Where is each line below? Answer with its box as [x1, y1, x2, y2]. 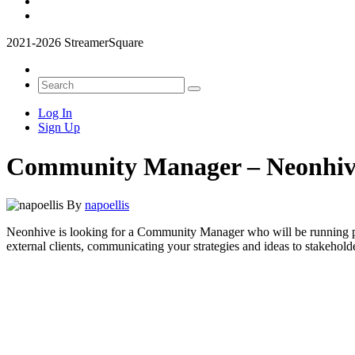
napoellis [85, 198, 129, 212]
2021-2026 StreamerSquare [6, 36, 143, 50]
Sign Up [38, 120, 80, 135]
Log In [38, 106, 72, 120]
